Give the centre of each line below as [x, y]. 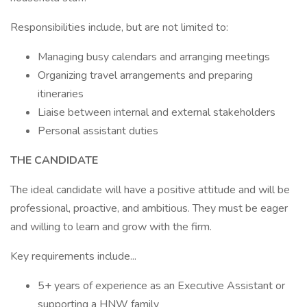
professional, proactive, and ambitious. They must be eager [149, 208]
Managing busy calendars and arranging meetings [154, 57]
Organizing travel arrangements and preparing [145, 75]
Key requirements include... [73, 256]
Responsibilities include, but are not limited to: [119, 27]
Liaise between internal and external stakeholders [157, 112]
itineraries [61, 94]
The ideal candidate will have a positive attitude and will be [150, 190]
